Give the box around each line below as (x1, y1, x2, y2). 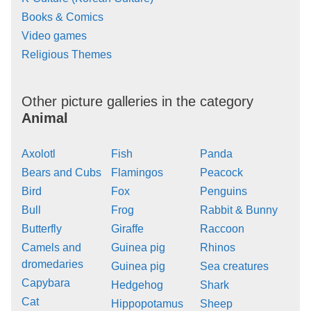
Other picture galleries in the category (22, 93, 253, 109)
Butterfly (22, 222, 62, 235)
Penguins (200, 185, 248, 197)
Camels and (22, 241, 81, 253)
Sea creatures (200, 260, 269, 272)
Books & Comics (22, 10, 103, 23)
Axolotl (22, 147, 56, 160)
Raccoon (200, 222, 245, 235)
